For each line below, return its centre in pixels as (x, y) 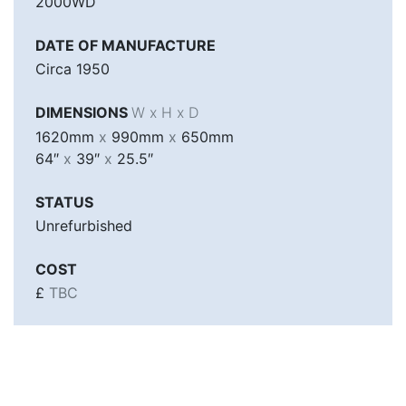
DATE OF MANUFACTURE (126, 45)
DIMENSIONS (83, 113)
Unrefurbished (84, 225)
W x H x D (165, 113)
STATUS (64, 202)
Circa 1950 (72, 69)
